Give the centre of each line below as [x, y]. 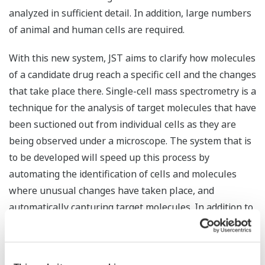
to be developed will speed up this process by [109, 158]
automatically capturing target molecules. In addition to [131, 207]
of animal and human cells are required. [97, 30]
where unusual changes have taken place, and [112, 191]
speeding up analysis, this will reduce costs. [105, 224]
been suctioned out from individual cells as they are [122, 125]
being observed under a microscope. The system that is [130, 141]
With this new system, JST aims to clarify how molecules [132, 58]
